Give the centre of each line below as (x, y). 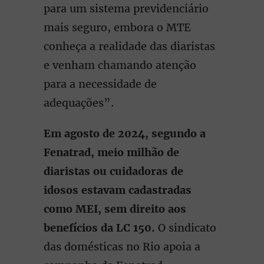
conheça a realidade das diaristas (129, 46)
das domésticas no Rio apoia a (122, 247)
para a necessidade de (100, 84)
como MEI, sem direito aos (115, 209)
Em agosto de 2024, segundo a (125, 133)
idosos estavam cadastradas (118, 190)
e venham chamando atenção (120, 65)
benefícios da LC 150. (101, 228)
